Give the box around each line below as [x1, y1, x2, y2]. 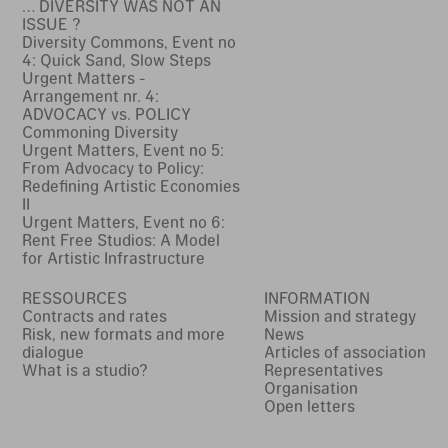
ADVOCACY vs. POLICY [21, 104, 191, 124]
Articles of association [264, 342, 427, 362]
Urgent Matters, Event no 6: [21, 212, 225, 232]
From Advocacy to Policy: [21, 158, 204, 178]
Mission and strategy [264, 306, 417, 326]
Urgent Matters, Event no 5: [21, 140, 224, 160]
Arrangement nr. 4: [21, 86, 159, 106]
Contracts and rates [21, 306, 167, 326]
